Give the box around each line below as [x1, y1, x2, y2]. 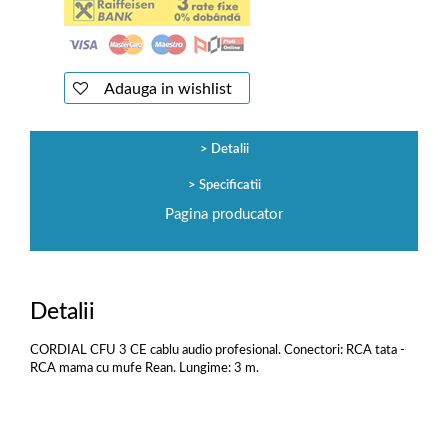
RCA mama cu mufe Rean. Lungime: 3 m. [30, 362, 259, 375]
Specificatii [198, 179, 261, 192]
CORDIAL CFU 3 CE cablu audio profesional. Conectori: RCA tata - [30, 344, 405, 357]
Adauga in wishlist [101, 81, 232, 97]
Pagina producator [165, 207, 283, 222]
